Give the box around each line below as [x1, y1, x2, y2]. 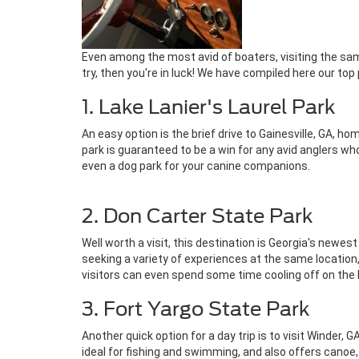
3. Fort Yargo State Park [82, 297, 309, 321]
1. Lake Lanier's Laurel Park [82, 95, 335, 119]
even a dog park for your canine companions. [82, 159, 310, 172]
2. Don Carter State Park [82, 204, 313, 228]
